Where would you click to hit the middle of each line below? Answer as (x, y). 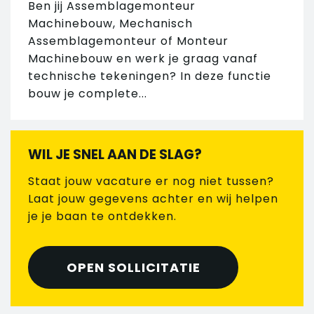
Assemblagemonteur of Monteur (128, 41)
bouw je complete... (88, 94)
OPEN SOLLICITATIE (133, 267)
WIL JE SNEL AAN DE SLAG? (115, 155)
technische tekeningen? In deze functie (150, 76)
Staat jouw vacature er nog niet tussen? (151, 181)
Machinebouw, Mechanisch (110, 24)
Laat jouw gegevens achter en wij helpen (153, 198)
